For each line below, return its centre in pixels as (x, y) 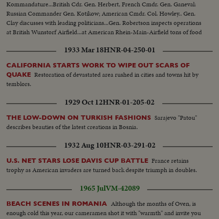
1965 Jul (92, 188)
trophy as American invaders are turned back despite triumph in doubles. (102, 170)
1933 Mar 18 (84, 50)
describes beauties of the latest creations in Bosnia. (72, 127)
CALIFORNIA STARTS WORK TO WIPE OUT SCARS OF (98, 65)
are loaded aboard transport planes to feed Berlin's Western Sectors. (95, 41)
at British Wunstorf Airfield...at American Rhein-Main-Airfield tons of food (104, 32)
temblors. (19, 84)
